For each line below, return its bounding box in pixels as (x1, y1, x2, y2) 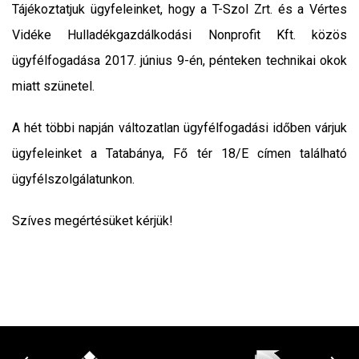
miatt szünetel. (12, 79, 95, 94)
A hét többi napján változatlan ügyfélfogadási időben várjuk (12, 120, 347, 135)
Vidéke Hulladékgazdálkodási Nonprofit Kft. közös (12, 27, 347, 42)
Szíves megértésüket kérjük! (12, 213, 173, 228)
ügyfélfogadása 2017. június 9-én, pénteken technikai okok (12, 53, 347, 68)
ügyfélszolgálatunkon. (12, 171, 135, 187)
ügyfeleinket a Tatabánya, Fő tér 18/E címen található (12, 146, 347, 161)
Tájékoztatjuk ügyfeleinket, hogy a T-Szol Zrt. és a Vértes (12, 2, 347, 17)
